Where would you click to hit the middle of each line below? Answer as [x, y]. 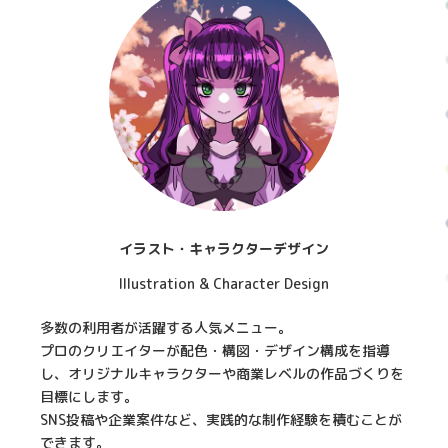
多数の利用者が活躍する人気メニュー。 [166, 328]
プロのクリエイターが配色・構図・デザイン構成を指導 [215, 351]
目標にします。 [89, 397]
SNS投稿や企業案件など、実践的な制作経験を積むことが [221, 420]
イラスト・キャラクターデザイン [224, 249]
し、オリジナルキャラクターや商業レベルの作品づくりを [222, 374]
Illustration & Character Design [224, 284]
